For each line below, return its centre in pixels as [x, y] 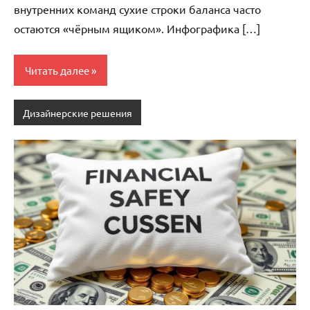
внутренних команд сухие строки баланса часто [137, 9]
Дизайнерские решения [77, 112]
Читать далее [57, 70]
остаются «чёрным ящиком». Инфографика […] [137, 29]
